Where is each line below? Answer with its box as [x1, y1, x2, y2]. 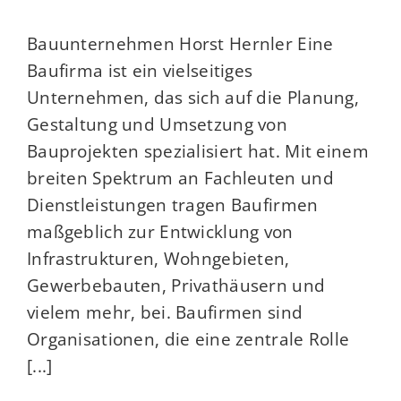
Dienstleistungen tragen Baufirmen [27, 192, 319, 218]
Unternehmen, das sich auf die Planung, [27, 85, 359, 110]
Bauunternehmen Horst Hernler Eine [27, 31, 334, 56]
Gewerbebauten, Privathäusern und [27, 273, 326, 298]
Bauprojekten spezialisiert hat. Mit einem [27, 139, 369, 164]
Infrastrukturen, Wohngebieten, [27, 246, 290, 271]
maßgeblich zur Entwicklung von [27, 219, 294, 244]
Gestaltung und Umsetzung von [27, 112, 288, 137]
